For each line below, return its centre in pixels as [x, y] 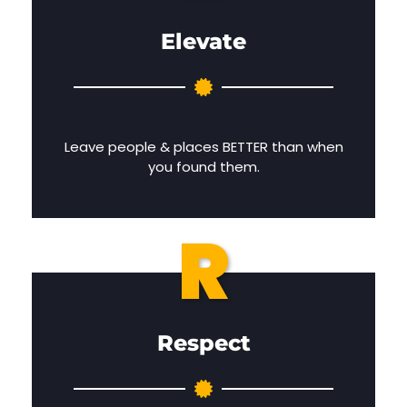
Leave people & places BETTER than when [203, 147]
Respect [203, 343]
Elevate [203, 42]
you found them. [203, 167]
